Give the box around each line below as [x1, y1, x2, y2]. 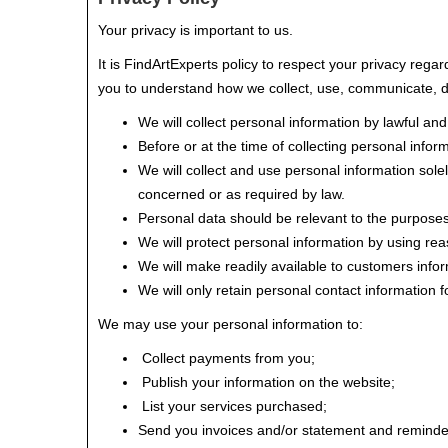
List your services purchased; [138, 398, 327, 414]
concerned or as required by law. [138, 186, 345, 202]
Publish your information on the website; [138, 374, 395, 390]
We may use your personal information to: [98, 316, 363, 332]
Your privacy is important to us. [98, 22, 293, 38]
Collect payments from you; [138, 350, 315, 366]
